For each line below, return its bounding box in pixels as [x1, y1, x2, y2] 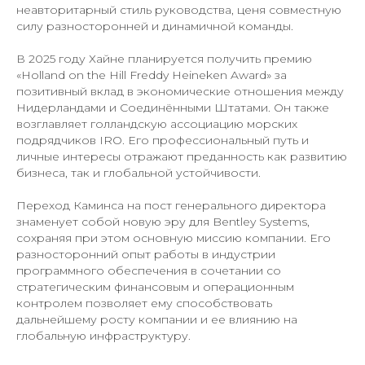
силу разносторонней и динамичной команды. [16, 19, 293, 34]
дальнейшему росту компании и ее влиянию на [16, 312, 297, 328]
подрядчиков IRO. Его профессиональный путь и [16, 133, 309, 148]
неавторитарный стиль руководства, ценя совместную [16, 2, 341, 18]
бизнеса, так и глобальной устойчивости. [16, 165, 261, 181]
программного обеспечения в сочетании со [16, 263, 281, 279]
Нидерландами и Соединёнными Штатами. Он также [16, 100, 329, 116]
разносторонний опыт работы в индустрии [16, 247, 275, 262]
